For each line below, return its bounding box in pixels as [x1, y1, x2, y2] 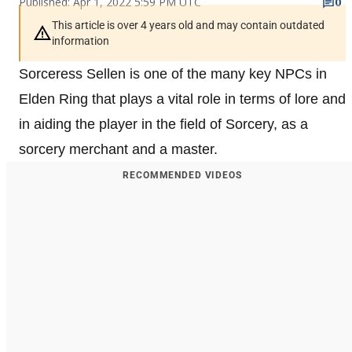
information [52, 34, 109, 47]
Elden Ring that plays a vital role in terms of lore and [19, 90, 346, 107]
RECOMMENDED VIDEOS [123, 169, 242, 181]
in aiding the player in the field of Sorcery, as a [19, 115, 308, 132]
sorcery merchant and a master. [19, 141, 222, 157]
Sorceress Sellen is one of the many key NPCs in [19, 65, 327, 82]
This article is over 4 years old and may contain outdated [52, 18, 324, 31]
